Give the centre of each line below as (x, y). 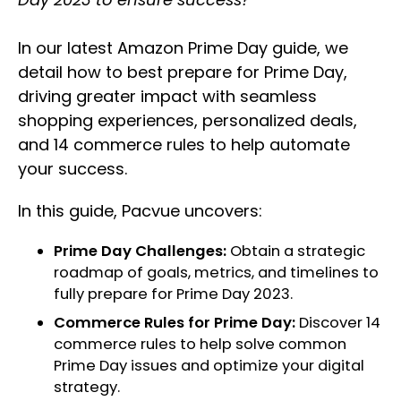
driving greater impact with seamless (167, 97)
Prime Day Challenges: (140, 252)
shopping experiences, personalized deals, (188, 121)
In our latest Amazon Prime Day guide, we (183, 48)
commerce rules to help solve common (200, 345)
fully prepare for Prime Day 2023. (173, 294)
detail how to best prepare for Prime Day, (183, 73)
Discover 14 (338, 323)
